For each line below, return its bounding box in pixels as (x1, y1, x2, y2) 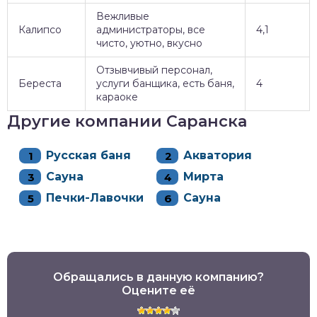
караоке (96, 90, 138, 103)
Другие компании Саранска (7, 111, 247, 131)
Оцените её (122, 283, 195, 297)
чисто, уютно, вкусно (96, 36, 202, 50)
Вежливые (96, 9, 149, 23)
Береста (18, 76, 62, 90)
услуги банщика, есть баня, (96, 76, 234, 90)
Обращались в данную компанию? (53, 270, 264, 284)
